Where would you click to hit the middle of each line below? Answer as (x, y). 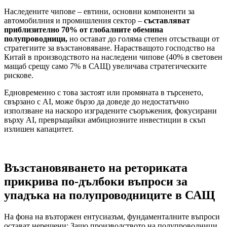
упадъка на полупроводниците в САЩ (109, 195)
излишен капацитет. (39, 129)
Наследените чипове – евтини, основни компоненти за (99, 11)
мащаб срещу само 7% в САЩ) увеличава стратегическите (105, 66)
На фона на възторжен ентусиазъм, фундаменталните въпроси (112, 216)
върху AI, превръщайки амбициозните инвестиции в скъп (105, 120)
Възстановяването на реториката (96, 167)
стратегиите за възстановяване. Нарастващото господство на (109, 48)
